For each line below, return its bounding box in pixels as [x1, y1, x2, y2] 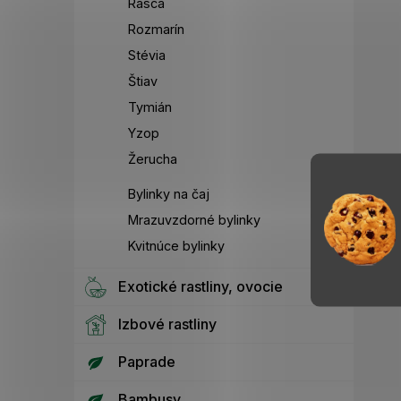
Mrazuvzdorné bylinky [128, 212, 260, 228]
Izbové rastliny [118, 315, 217, 334]
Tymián [128, 99, 172, 115]
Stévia [128, 47, 166, 64]
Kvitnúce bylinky [128, 238, 225, 254]
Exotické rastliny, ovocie [118, 277, 283, 296]
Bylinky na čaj [128, 186, 209, 202]
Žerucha [128, 151, 177, 167]
